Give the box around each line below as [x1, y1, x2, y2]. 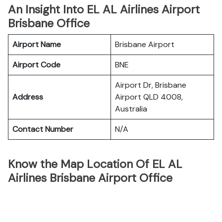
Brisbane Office [8, 16, 90, 31]
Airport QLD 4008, [115, 92, 183, 102]
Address [12, 92, 43, 102]
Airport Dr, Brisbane [115, 80, 186, 90]
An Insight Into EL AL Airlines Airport [8, 2, 200, 17]
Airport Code [12, 59, 60, 70]
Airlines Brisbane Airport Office [8, 170, 172, 185]
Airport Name [12, 39, 61, 50]
